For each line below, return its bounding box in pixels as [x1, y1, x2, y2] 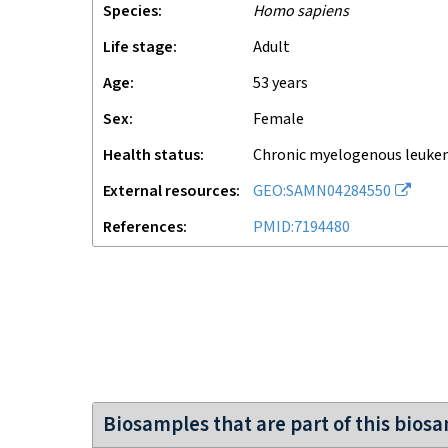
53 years [261, 73, 308, 94]
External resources [103, 181, 236, 202]
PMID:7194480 [253, 217, 350, 238]
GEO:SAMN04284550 [253, 181, 391, 202]
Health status [103, 145, 200, 166]
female [261, 109, 304, 130]
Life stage [103, 37, 173, 58]
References [103, 217, 183, 238]
